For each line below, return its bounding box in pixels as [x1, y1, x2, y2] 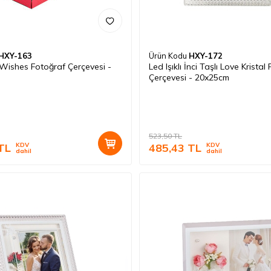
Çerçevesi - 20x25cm [148, 71, 229, 83]
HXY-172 [188, 50, 223, 60]
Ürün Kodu [148, 50, 189, 60]
